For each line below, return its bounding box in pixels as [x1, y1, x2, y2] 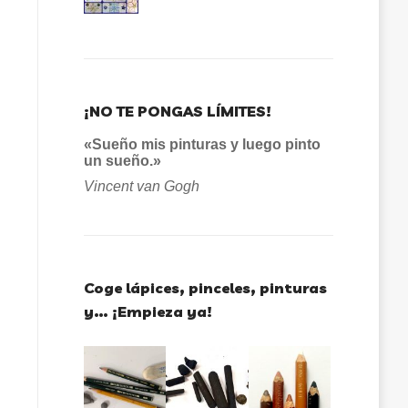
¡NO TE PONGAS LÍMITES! [84, 102, 271, 120]
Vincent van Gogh [84, 178, 199, 194]
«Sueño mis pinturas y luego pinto [84, 137, 321, 152]
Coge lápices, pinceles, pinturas [84, 279, 327, 297]
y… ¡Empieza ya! [84, 302, 212, 321]
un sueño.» [84, 153, 161, 168]
